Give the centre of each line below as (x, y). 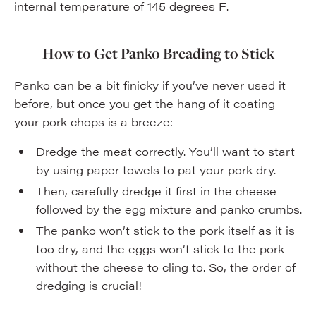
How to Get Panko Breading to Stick (158, 53)
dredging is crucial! (90, 285)
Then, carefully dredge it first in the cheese (156, 191)
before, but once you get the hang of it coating (145, 103)
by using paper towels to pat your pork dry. (156, 170)
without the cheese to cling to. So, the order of (165, 267)
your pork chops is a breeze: (93, 122)
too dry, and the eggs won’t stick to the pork (160, 249)
